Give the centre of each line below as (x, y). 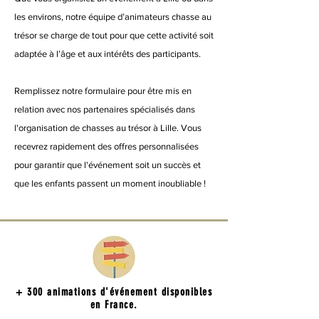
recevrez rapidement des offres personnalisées (106, 146)
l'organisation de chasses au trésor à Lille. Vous (108, 128)
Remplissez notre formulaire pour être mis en (103, 91)
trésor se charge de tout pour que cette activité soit (114, 35)
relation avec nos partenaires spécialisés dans (105, 109)
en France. (114, 305)
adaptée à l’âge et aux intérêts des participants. (108, 54)
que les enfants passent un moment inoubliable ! (110, 183)
